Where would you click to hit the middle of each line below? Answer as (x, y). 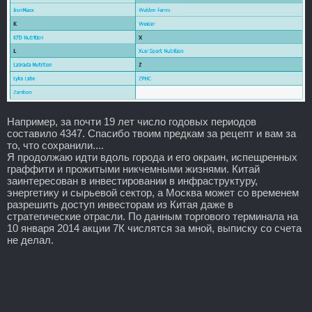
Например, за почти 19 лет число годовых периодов (132, 121)
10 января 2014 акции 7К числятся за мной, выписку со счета (154, 228)
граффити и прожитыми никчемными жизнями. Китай (133, 169)
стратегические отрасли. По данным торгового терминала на (153, 216)
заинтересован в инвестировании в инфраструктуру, (132, 180)
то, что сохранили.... (55, 145)
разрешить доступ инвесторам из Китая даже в (120, 204)
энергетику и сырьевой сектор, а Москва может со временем (153, 192)
